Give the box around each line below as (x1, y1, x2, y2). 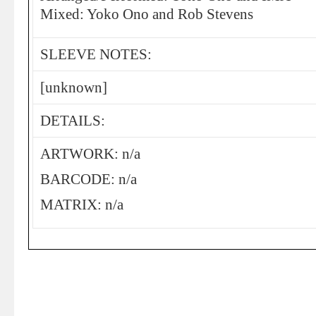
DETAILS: (40, 113, 105, 128)
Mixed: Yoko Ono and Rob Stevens (40, 6, 253, 22)
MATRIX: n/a (40, 197, 123, 212)
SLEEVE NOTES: (40, 47, 152, 62)
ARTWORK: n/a (40, 146, 140, 162)
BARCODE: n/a (40, 171, 137, 187)
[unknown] (40, 80, 107, 95)
